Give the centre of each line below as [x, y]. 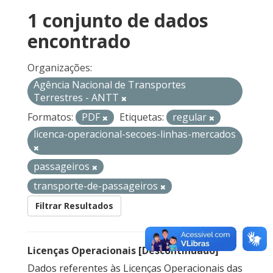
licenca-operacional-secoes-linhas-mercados [135, 134]
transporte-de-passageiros [97, 186]
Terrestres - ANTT [77, 98]
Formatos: [50, 117]
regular [191, 117]
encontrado [79, 41]
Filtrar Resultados [74, 206]
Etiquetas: [142, 117]
